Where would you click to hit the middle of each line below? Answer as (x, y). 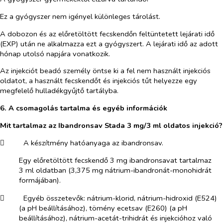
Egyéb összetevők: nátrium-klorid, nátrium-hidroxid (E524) (120, 198)
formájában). (40, 180)
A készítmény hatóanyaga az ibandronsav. (93, 143)
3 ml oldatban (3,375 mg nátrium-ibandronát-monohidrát (115, 170)
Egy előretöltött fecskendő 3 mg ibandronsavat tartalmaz (115, 160)
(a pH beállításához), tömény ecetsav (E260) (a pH (103, 208)
